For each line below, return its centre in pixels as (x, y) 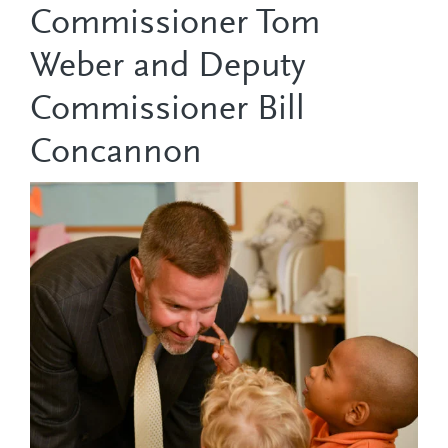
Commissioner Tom (175, 25)
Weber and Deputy (168, 68)
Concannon (116, 154)
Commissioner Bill (167, 111)
